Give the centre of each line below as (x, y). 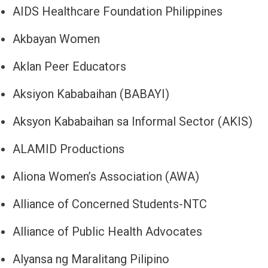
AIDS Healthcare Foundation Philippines (118, 12)
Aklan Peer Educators (69, 67)
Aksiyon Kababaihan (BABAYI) (91, 94)
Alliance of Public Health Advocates (109, 232)
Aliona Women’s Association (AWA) (106, 177)
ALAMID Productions (68, 149)
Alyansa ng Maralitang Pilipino (91, 259)
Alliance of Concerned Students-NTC (111, 204)
